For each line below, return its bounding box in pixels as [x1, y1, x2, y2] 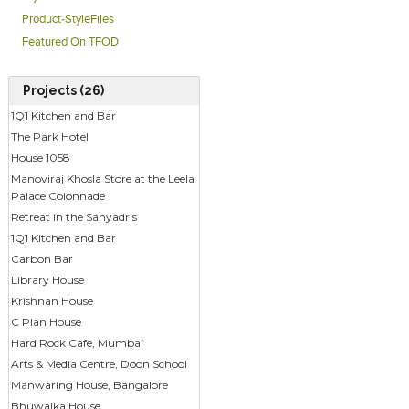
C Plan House [10, 315, 81, 330]
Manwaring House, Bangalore [10, 378, 168, 393]
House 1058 [10, 151, 70, 165]
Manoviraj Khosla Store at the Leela [10, 172, 194, 186]
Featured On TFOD [21, 37, 119, 49]
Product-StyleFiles [21, 14, 114, 26]
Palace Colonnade [10, 189, 105, 204]
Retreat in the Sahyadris [10, 210, 137, 225]
